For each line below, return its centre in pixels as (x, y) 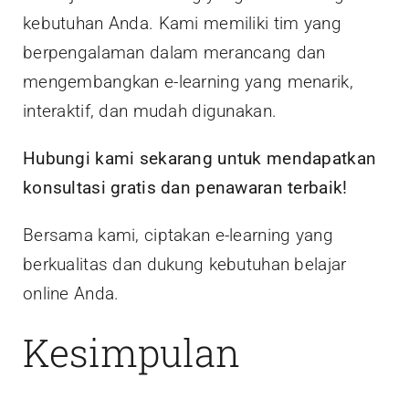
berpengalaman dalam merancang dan (174, 53)
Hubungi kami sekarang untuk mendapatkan (200, 159)
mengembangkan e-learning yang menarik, (188, 82)
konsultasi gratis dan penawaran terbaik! (185, 188)
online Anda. (71, 294)
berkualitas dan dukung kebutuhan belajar (185, 265)
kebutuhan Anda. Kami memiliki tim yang (182, 24)
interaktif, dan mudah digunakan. (150, 111)
